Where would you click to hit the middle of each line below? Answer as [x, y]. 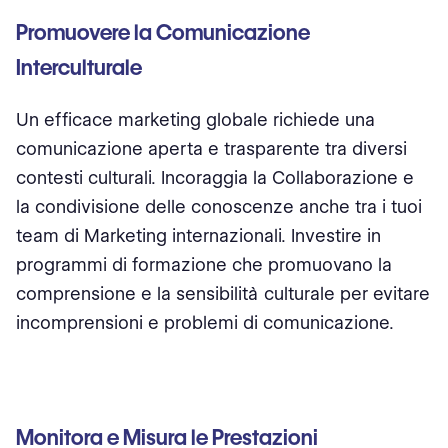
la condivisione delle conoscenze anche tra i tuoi [219, 206]
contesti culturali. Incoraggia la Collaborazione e [215, 177]
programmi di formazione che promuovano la [204, 264]
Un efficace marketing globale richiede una [195, 119]
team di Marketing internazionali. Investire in [198, 235]
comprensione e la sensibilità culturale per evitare [223, 293]
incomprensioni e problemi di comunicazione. [205, 322]
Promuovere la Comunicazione [163, 32]
